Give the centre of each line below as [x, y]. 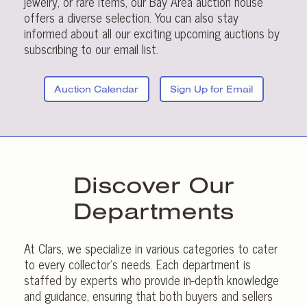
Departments [153, 211]
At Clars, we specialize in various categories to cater [151, 248]
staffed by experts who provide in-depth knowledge [151, 280]
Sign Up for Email [211, 89]
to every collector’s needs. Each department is [137, 264]
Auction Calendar [96, 89]
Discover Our [153, 185]
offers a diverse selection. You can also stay [131, 17]
